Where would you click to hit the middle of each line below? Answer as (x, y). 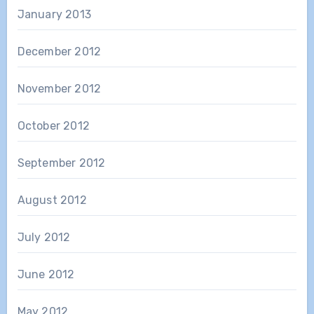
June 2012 (46, 274)
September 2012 (61, 163)
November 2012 (59, 88)
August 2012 (52, 200)
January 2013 (54, 14)
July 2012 (44, 237)
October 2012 (53, 125)
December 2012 (59, 51)
